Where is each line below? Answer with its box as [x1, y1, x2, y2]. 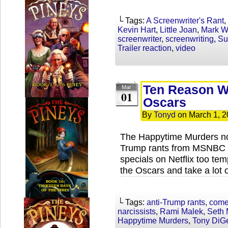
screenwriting [165, 35, 214, 43]
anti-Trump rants [147, 198, 205, 207]
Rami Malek [160, 207, 203, 216]
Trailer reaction [118, 44, 172, 52]
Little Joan [160, 25, 197, 34]
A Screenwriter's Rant [146, 16, 224, 25]
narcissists [118, 207, 156, 216]
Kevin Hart [118, 25, 156, 34]
